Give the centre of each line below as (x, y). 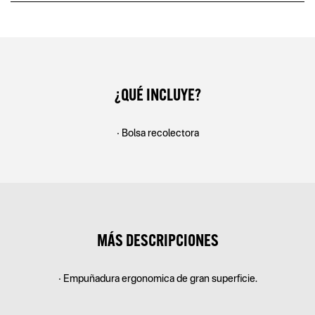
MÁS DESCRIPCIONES (157, 240)
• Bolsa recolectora (157, 134)
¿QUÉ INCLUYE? (157, 95)
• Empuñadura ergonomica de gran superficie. (157, 279)
